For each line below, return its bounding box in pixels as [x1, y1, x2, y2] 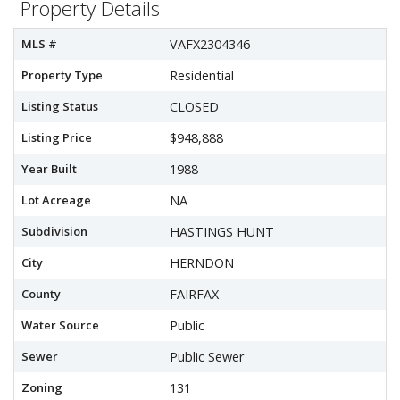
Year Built [21, 161, 77, 177]
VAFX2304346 [170, 36, 250, 53]
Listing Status [21, 98, 98, 114]
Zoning [21, 379, 62, 396]
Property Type [21, 67, 103, 83]
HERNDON [170, 254, 234, 271]
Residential [170, 67, 234, 84]
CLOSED [170, 98, 219, 115]
